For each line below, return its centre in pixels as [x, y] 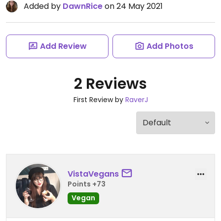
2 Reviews [110, 84]
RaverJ [136, 100]
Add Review [63, 46]
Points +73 [87, 184]
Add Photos [170, 46]
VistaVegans [93, 174]
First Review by [99, 100]
